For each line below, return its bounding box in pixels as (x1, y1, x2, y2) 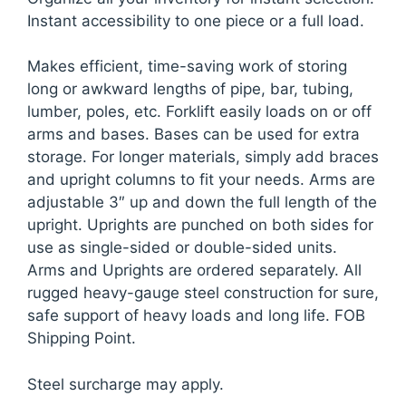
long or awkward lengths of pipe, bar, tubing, (27, 80, 353, 99)
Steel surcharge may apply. (27, 374, 224, 393)
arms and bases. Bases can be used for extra (27, 125, 360, 144)
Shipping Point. (27, 329, 136, 348)
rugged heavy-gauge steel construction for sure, (27, 284, 379, 303)
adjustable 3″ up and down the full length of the (27, 193, 377, 212)
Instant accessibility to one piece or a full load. (27, 11, 364, 30)
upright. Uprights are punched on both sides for (27, 216, 373, 235)
